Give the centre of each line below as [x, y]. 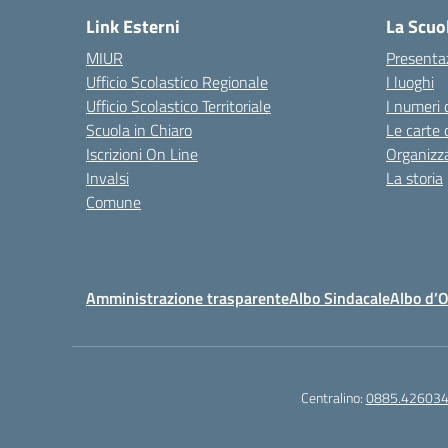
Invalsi [107, 178]
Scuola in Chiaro [139, 130]
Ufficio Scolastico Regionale [177, 82]
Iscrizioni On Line [142, 154]
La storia [414, 178]
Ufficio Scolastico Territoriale [178, 106]
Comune [113, 202]
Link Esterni [133, 26]
